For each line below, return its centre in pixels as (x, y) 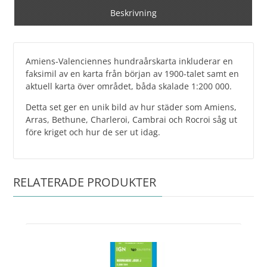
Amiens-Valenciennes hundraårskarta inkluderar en (130, 61)
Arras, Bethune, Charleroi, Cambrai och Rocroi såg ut (132, 119)
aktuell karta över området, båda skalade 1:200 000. (129, 86)
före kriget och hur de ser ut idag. (93, 132)
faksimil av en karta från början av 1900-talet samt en (133, 73)
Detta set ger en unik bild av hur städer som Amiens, (131, 107)
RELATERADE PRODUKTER (85, 182)
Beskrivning (133, 13)
